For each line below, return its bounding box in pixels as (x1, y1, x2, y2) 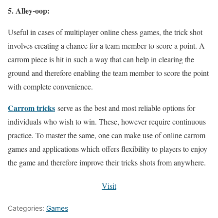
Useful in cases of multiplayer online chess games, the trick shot (8, 27, 202, 37)
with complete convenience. (8, 81, 93, 92)
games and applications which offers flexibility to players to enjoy (8, 144, 207, 154)
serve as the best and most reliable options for (55, 103, 195, 113)
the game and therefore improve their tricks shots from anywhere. (8, 157, 208, 168)
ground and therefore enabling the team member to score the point (8, 68, 209, 78)
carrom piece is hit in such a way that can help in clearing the (8, 54, 194, 65)
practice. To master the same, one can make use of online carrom (8, 130, 205, 141)
